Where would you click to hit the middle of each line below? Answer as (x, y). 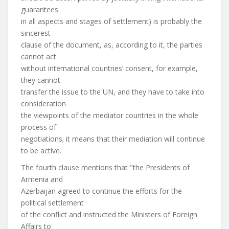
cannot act (39, 56)
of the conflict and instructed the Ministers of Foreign (109, 214)
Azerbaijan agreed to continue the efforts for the (101, 191)
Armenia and (42, 179)
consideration (43, 104)
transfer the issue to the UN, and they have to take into (113, 92)
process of (39, 127)
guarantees (40, 9)
